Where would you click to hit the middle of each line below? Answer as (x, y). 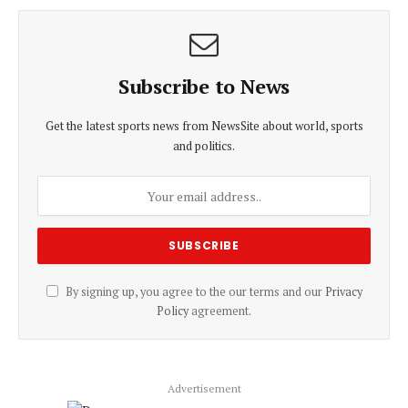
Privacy (343, 292)
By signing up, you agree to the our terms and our (194, 292)
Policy (173, 311)
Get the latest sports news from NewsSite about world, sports (204, 126)
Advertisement (204, 388)
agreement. (220, 311)
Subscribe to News (204, 86)
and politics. (204, 146)
